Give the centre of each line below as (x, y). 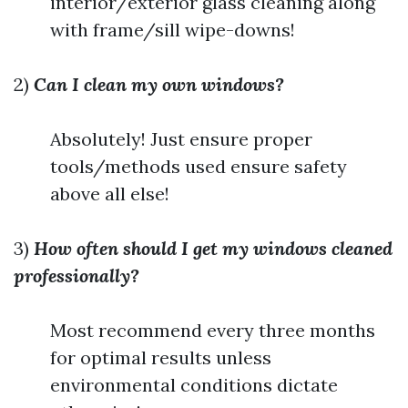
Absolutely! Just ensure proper (181, 139)
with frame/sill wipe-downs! (173, 30)
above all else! (110, 194)
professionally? (76, 275)
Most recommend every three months (213, 330)
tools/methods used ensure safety (199, 166)
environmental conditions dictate (194, 385)
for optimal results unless (161, 357)
